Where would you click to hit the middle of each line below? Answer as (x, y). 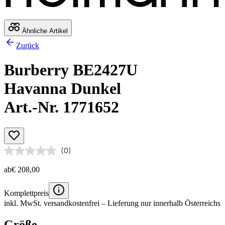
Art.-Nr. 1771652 (62, 107)
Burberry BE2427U (71, 70)
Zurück (28, 45)
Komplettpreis (26, 193)
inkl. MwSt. (24, 203)
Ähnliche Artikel (44, 31)
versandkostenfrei (72, 203)
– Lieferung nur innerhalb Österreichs (160, 203)
